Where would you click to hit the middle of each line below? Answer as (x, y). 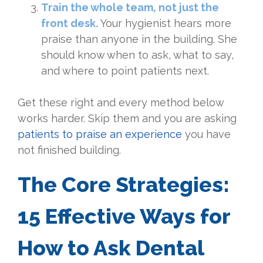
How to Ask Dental (111, 248)
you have (206, 134)
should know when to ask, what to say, (137, 55)
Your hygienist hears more (166, 23)
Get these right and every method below (121, 103)
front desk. (70, 23)
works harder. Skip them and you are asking (127, 119)
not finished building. (69, 150)
